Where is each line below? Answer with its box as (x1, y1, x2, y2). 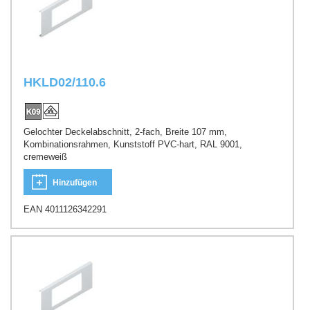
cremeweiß (24, 151, 67, 162)
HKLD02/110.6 (24, 75, 106, 90)
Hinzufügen (53, 178, 97, 188)
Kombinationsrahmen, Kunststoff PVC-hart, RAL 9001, (24, 138, 242, 149)
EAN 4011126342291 (24, 204, 107, 215)
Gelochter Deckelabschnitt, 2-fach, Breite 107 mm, (24, 126, 227, 137)
